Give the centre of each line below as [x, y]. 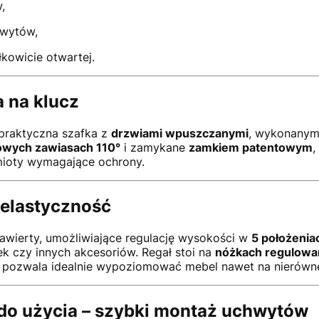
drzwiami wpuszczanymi [179, 133]
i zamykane [154, 147]
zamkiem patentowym [250, 147]
